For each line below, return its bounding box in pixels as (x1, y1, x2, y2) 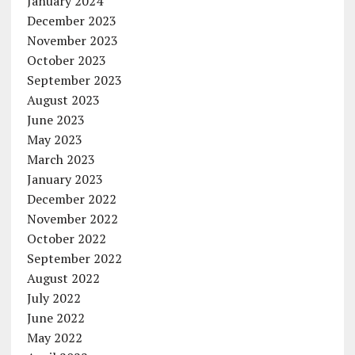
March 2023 (26, 151, 95, 169)
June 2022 (26, 309, 85, 327)
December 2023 (26, 12, 116, 30)
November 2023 (26, 32, 118, 50)
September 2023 (26, 71, 122, 90)
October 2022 (26, 230, 106, 248)
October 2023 (26, 52, 106, 70)
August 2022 (26, 269, 100, 288)
